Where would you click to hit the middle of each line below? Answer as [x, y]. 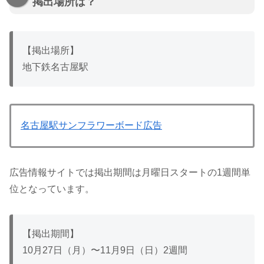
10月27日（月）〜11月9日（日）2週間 [105, 250]
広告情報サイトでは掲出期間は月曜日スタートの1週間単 [130, 173]
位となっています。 [52, 189]
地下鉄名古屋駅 [55, 67]
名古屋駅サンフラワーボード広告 [91, 126]
